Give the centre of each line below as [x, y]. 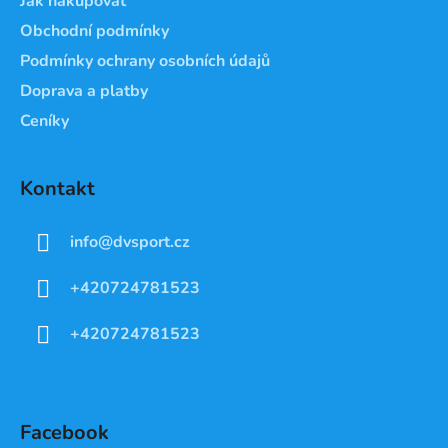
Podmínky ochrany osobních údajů [145, 61]
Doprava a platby [84, 91]
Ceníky [44, 121]
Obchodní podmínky [94, 31]
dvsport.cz [151, 242]
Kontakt [57, 189]
